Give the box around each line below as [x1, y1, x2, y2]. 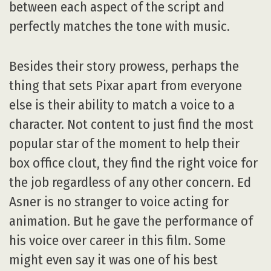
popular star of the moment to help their [9, 135, 240, 152]
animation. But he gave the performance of [9, 213, 253, 230]
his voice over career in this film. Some [9, 232, 226, 249]
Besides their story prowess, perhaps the [9, 58, 239, 75]
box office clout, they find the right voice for [9, 155, 258, 172]
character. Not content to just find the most [9, 116, 253, 133]
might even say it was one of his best [9, 252, 218, 269]
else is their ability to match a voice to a [9, 97, 235, 114]
